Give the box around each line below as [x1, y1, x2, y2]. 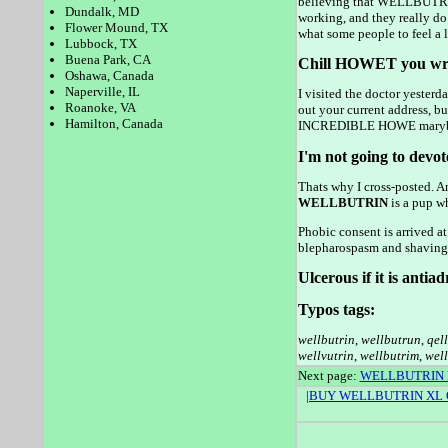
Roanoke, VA [65, 99, 136, 115]
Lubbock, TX [65, 35, 137, 51]
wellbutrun [360, 331, 421, 347]
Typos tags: [297, 300, 375, 318]
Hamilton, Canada [65, 115, 163, 131]
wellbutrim [359, 347, 419, 363]
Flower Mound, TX [65, 19, 168, 35]
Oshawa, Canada [65, 67, 154, 83]
